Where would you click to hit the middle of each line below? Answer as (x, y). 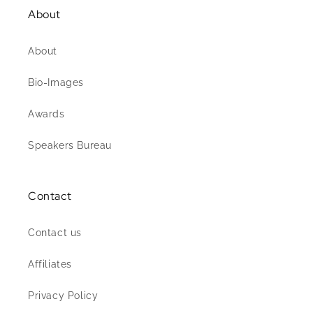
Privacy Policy (63, 296)
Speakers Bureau (70, 145)
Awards (46, 114)
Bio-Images (56, 82)
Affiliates (50, 264)
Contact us (55, 233)
